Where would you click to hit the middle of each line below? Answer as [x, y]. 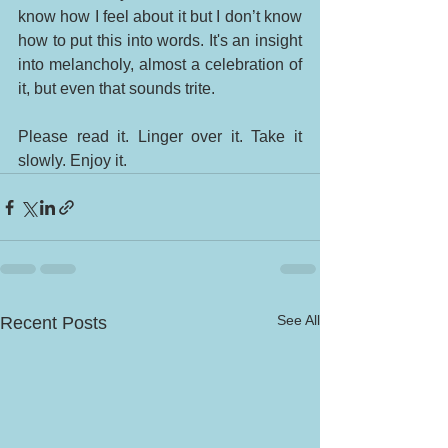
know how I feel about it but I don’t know [160, 17]
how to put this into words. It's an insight [160, 41]
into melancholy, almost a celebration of [160, 65]
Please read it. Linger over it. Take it [160, 137]
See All [298, 320]
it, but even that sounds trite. [118, 89]
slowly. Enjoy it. [74, 161]
